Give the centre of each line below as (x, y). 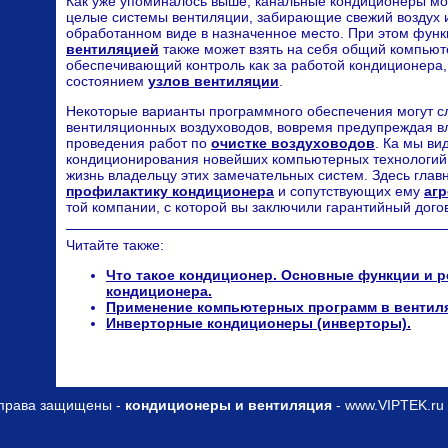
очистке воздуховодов (293, 143)
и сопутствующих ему (349, 191)
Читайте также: (115, 245)
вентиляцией (112, 49)
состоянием (107, 81)
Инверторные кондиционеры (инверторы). (258, 323)
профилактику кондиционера (170, 191)
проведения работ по (138, 143)
